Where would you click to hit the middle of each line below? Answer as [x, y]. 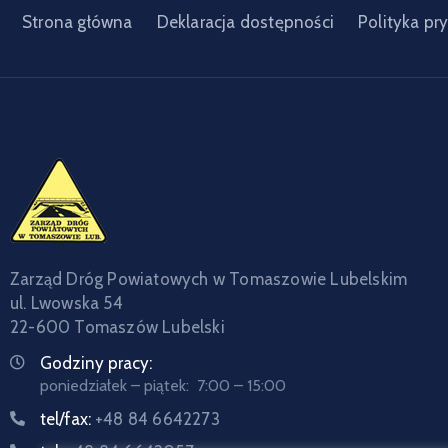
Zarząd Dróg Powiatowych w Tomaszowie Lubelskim [209, 279]
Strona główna [77, 22]
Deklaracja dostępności [245, 22]
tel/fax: [67, 419]
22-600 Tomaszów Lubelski [117, 327]
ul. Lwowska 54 [66, 303]
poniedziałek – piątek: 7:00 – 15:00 [163, 385]
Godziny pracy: [96, 363]
